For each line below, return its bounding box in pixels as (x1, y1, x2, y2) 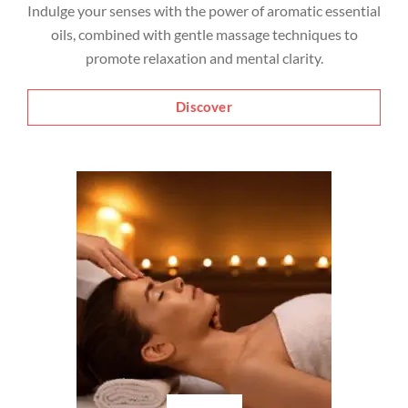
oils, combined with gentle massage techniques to (50, 25, 358, 43)
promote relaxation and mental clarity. (85, 48, 323, 66)
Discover (176, 98, 232, 115)
